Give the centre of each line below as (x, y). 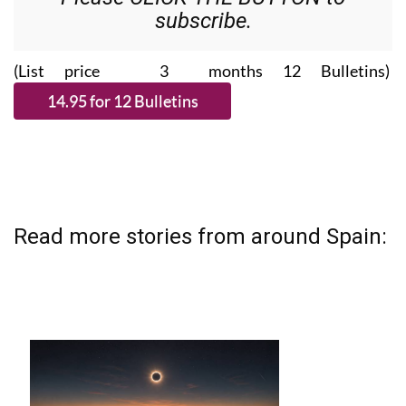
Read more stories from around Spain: (200, 236)
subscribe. (203, 20)
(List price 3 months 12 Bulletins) (203, 70)
